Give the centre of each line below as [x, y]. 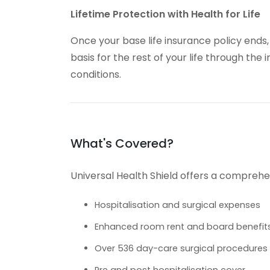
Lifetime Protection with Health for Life [165, 14]
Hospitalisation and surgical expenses [177, 205]
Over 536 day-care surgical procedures [181, 249]
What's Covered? [122, 144]
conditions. [96, 75]
